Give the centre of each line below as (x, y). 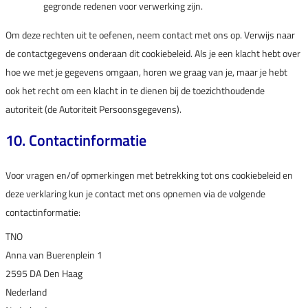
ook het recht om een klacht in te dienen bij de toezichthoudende (135, 90)
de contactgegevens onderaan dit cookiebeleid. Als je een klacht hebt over (153, 53)
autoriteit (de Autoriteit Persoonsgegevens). (93, 109)
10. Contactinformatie (76, 140)
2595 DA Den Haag (44, 273)
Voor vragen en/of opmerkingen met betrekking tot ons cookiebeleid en (149, 175)
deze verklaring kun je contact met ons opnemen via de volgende (135, 194)
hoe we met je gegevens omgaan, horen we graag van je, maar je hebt (146, 72)
